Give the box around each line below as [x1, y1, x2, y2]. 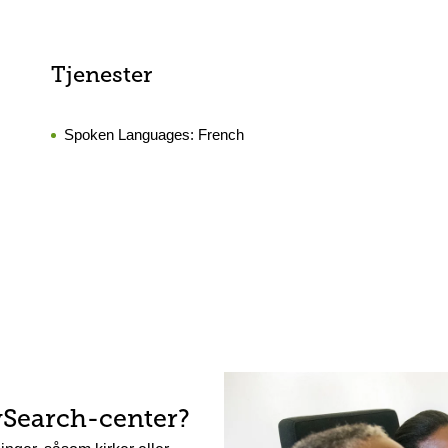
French [197, 126, 244, 143]
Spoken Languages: [63, 126, 198, 143]
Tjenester [50, 65, 152, 88]
